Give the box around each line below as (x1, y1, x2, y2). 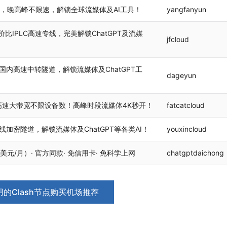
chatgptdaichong (167, 148, 224, 157)
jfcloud (167, 35, 189, 44)
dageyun (167, 71, 196, 80)
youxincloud (167, 125, 207, 133)
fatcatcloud (167, 101, 205, 109)
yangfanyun (167, 5, 206, 14)
